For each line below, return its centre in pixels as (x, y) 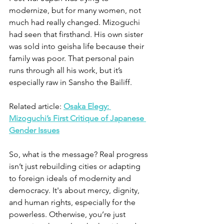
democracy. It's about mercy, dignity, (75, 190)
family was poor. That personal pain (72, 58)
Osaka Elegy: (87, 106)
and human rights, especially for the (73, 202)
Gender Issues (34, 130)
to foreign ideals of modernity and (71, 178)
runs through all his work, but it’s (67, 70)
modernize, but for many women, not (76, 10)
